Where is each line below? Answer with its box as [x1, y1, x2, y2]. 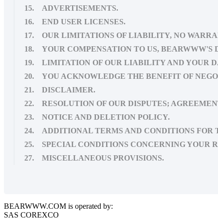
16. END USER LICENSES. [24, 17, 126, 26]
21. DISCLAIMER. [24, 85, 95, 94]
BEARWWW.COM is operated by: [4, 201, 113, 210]
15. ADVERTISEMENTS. [24, 3, 118, 12]
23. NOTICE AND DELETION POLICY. [24, 112, 170, 121]
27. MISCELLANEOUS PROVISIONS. [24, 153, 164, 162]
